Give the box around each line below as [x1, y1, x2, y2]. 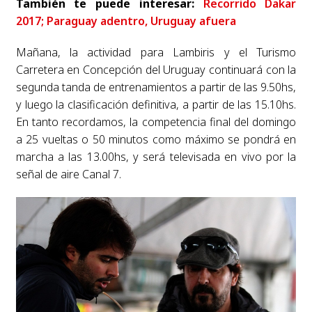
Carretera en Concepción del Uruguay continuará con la [15, 61, 297, 77]
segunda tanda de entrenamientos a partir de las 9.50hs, [15, 79, 297, 95]
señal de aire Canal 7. [15, 166, 121, 182]
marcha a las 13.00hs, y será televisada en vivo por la [15, 148, 297, 164]
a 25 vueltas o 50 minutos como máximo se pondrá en [15, 131, 297, 147]
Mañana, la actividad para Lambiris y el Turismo [15, 44, 297, 60]
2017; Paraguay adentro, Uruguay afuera [15, 13, 236, 29]
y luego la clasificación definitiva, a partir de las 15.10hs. [15, 96, 297, 112]
